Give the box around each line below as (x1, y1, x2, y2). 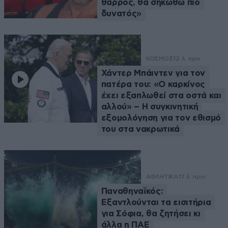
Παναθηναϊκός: (101, 187, 163, 196)
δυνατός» (101, 9, 142, 18)
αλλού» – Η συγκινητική (101, 102, 198, 111)
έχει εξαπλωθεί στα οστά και (101, 91, 221, 100)
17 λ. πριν (178, 173, 206, 181)
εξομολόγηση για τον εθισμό (101, 113, 221, 123)
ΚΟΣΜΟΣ (146, 55, 174, 63)
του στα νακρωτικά (101, 125, 180, 134)
